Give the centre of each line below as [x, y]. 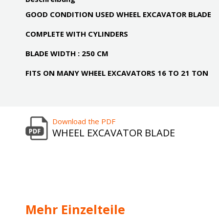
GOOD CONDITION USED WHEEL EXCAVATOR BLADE [118, 14]
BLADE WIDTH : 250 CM [67, 53]
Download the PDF [84, 121]
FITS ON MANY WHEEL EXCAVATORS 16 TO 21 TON [117, 73]
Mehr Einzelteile [75, 209]
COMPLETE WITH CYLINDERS [77, 34]
